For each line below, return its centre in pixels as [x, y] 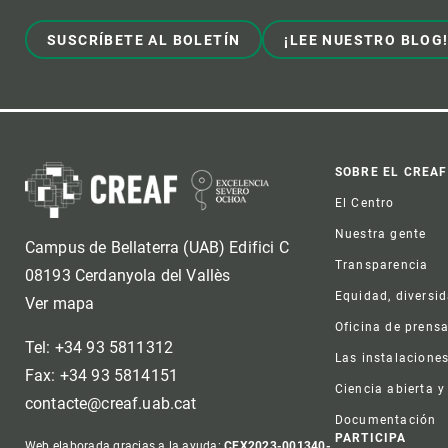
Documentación [385, 419]
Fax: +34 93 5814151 [102, 376]
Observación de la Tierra [151, 10]
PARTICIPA [370, 437]
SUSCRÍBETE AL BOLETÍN [144, 39]
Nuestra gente [380, 233]
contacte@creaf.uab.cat [111, 404]
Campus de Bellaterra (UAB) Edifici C [157, 248]
